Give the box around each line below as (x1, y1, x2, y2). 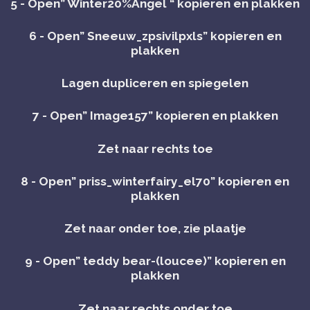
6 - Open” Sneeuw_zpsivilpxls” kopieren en (28, 28, 282, 43)
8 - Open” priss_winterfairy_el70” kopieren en (21, 174, 289, 188)
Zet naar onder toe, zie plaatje (64, 221, 246, 235)
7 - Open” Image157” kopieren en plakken (32, 109, 278, 123)
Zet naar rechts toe (97, 141, 213, 156)
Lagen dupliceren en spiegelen (62, 76, 248, 90)
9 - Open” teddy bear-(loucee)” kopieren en (24, 254, 286, 268)
